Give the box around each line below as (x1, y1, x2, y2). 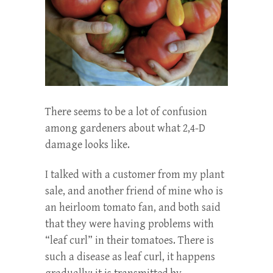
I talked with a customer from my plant (45, 168, 224, 181)
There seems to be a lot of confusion (45, 105, 207, 118)
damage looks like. (45, 138, 130, 151)
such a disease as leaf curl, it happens (45, 250, 215, 263)
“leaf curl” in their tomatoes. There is (45, 233, 214, 247)
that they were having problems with (45, 217, 214, 230)
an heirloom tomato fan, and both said (45, 200, 221, 214)
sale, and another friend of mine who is (45, 184, 223, 197)
